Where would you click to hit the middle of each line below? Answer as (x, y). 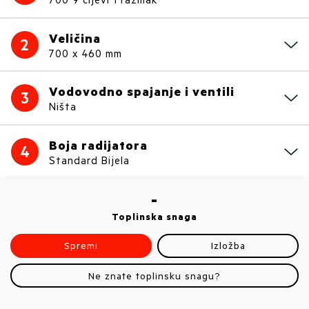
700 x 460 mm (86, 53)
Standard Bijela (89, 160)
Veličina (75, 38)
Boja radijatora (98, 144)
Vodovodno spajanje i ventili (142, 91)
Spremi (81, 246)
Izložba (228, 246)
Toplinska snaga (154, 216)
